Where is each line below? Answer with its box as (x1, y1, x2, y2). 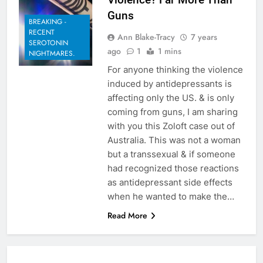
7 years (190, 31, 217, 43)
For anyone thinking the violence (107, 63, 243, 75)
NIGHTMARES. (29, 48, 75, 59)
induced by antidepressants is (107, 77, 232, 89)
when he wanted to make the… (107, 190, 234, 202)
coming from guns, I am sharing (107, 106, 238, 117)
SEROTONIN (29, 38, 68, 49)
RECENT (29, 27, 55, 38)
